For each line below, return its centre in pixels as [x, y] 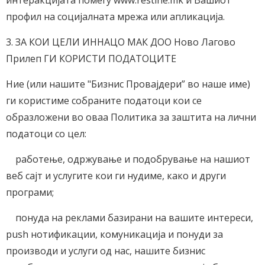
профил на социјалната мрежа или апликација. [115, 17]
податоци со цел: [46, 134]
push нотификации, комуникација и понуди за [114, 234]
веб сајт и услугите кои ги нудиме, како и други [116, 176]
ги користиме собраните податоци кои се [104, 101]
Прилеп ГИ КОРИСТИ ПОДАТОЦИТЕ [91, 59]
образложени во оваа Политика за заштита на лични [131, 117]
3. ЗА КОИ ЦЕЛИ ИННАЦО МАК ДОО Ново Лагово [121, 42]
